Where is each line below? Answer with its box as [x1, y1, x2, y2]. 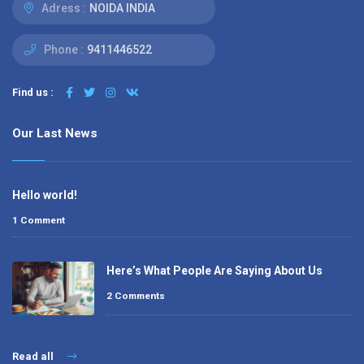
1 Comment [12, 214, 65, 226]
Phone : [41, 42, 84, 56]
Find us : [12, 85, 54, 98]
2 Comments [106, 289, 165, 301]
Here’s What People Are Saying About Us [106, 263, 323, 277]
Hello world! [12, 188, 77, 201]
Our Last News [12, 125, 97, 141]
